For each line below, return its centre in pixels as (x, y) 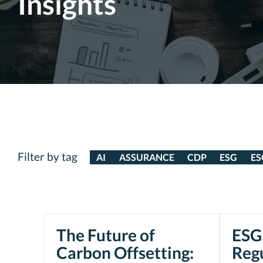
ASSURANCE (146, 157)
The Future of (106, 235)
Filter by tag (48, 156)
